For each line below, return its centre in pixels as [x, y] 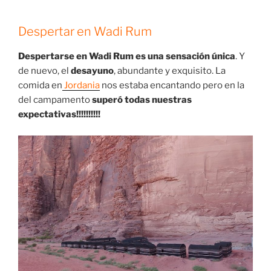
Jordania [81, 86]
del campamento [55, 100]
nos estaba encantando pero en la [172, 86]
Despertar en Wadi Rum [85, 32]
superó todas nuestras [142, 100]
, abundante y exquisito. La [170, 71]
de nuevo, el [44, 71]
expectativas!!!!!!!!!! [59, 115]
